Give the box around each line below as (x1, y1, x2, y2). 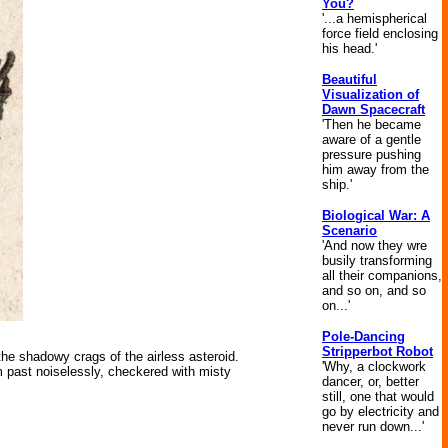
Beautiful (322, 72, 377, 87)
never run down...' (322, 419, 424, 434)
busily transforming (322, 253, 432, 268)
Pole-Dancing (322, 329, 405, 344)
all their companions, (322, 268, 442, 283)
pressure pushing (322, 147, 421, 162)
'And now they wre (322, 238, 427, 253)
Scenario (322, 223, 377, 238)
